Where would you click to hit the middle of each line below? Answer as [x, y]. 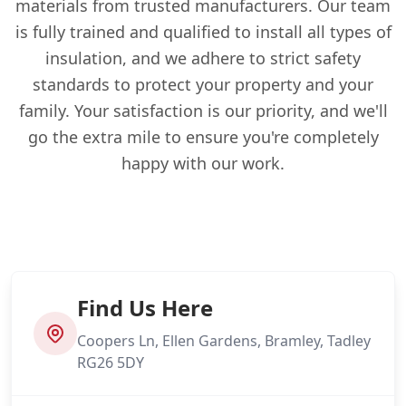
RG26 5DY [111, 362]
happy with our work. [203, 163]
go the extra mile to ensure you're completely [203, 136]
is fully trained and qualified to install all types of [203, 31]
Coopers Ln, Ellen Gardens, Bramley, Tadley [224, 340]
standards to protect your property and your [203, 84]
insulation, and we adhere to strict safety [203, 58]
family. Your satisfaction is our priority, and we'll [203, 110]
